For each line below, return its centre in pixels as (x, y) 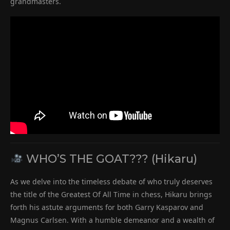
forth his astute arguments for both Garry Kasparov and (107, 207)
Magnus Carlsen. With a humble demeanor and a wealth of (112, 220)
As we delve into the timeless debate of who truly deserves (111, 182)
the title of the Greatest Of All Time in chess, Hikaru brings (111, 195)
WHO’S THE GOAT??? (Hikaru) (110, 159)
